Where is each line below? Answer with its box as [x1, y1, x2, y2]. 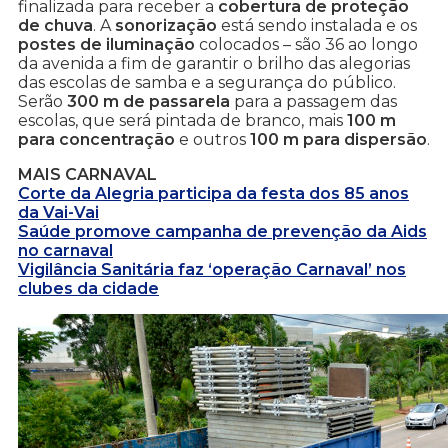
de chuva [18, 16, 93, 36]
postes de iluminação [18, 35, 195, 55]
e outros [175, 130, 250, 150]
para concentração [18, 130, 175, 150]
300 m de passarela [67, 92, 230, 112]
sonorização [115, 16, 217, 36]
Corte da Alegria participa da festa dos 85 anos [18, 184, 409, 204]
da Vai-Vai [18, 203, 99, 223]
